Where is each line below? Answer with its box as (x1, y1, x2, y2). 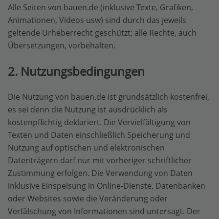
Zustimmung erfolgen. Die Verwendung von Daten (8, 167, 193, 178)
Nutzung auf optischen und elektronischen (8, 142, 165, 153)
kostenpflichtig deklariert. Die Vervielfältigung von (8, 116, 191, 128)
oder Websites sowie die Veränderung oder (8, 193, 168, 204)
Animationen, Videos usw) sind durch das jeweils (8, 14, 186, 25)
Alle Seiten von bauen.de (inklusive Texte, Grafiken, (8, 1, 193, 13)
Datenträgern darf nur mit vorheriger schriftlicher (8, 154, 192, 166)
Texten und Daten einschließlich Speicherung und (8, 129, 190, 140)
